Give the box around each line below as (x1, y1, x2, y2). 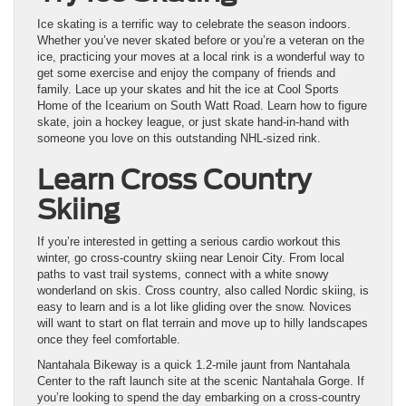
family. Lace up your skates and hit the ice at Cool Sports (37, 82, 339, 96)
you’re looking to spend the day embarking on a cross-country (37, 390, 361, 404)
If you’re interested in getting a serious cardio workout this (37, 234, 341, 248)
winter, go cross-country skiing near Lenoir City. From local (37, 250, 344, 265)
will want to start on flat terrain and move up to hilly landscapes (37, 315, 368, 330)
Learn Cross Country (37, 162, 311, 196)
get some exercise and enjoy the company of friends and (37, 65, 335, 80)
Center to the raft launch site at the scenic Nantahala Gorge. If (37, 373, 364, 388)
